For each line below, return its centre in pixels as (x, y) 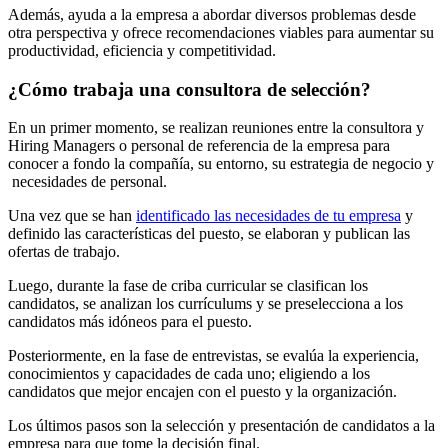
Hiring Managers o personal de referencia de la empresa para (199, 146)
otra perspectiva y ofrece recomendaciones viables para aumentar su (221, 32)
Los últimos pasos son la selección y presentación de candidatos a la (221, 426)
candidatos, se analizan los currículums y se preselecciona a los (205, 304)
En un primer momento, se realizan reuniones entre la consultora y (216, 128)
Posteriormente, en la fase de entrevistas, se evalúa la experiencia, (213, 356)
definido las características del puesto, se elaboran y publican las (209, 234)
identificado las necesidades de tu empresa (268, 216)
